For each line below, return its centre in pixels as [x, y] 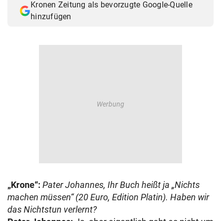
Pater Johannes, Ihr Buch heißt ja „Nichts [121, 185]
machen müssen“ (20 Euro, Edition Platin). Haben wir [108, 197]
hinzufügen [51, 17]
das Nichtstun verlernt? [52, 210]
